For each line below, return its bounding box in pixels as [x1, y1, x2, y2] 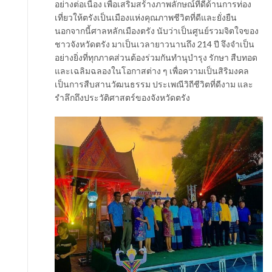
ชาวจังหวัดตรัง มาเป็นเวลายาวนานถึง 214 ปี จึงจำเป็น [55, 39, 254, 50]
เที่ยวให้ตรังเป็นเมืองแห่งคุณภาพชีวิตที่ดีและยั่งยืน [55, 12, 237, 23]
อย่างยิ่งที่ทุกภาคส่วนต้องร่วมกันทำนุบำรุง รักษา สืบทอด [55, 52, 257, 63]
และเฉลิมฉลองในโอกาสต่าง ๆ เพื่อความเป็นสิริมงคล [55, 66, 249, 76]
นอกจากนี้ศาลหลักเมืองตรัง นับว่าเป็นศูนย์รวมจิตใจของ [55, 25, 259, 36]
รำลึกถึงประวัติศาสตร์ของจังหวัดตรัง [55, 92, 190, 103]
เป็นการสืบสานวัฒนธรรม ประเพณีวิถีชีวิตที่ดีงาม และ [55, 79, 253, 90]
